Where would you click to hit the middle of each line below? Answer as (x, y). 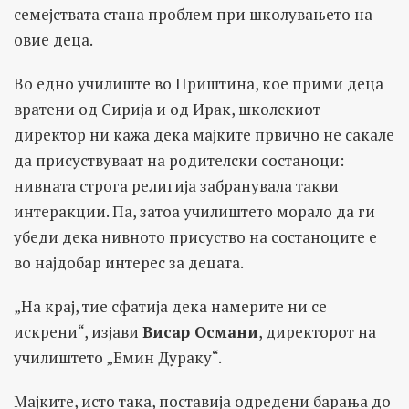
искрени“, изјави (78, 331)
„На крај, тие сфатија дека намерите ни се (170, 306)
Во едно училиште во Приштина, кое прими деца (199, 83)
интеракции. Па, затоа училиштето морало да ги (194, 211)
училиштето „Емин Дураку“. (118, 357)
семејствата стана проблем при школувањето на (193, 14)
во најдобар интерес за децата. (129, 262)
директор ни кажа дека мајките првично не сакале (204, 134)
